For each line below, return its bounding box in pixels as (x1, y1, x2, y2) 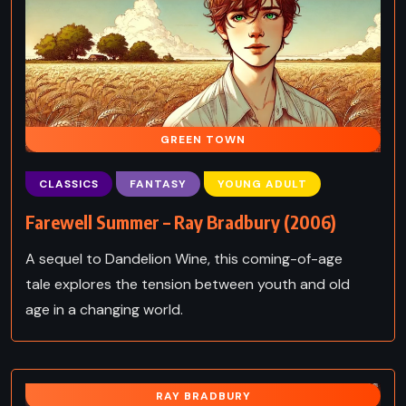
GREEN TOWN (160, 131, 246, 147)
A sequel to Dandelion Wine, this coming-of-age (25, 248, 343, 268)
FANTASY (130, 176, 187, 191)
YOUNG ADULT (217, 176, 307, 191)
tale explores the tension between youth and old (25, 274, 350, 294)
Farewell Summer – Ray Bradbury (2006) (25, 209, 336, 233)
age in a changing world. (25, 299, 183, 319)
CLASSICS (39, 176, 99, 191)
